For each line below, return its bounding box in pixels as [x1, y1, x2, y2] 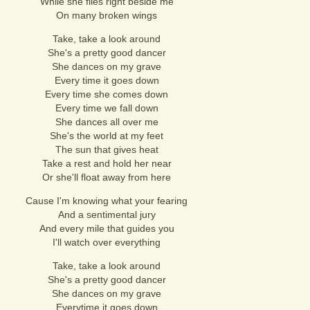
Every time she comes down [45, 89, 168, 100]
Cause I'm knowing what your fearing [26, 195, 188, 206]
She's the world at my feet [50, 130, 163, 141]
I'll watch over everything [53, 237, 161, 248]
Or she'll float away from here [42, 172, 171, 183]
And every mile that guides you [39, 223, 174, 234]
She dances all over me [55, 116, 158, 127]
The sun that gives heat [55, 144, 158, 155]
